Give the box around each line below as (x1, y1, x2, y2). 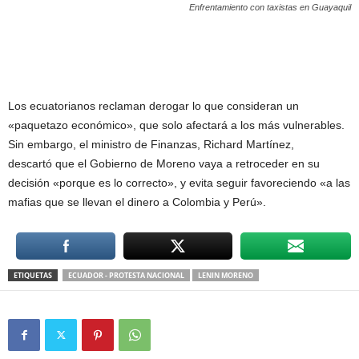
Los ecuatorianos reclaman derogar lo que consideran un (8, 99, 299, 112)
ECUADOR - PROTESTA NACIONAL (68, 269, 184, 280)
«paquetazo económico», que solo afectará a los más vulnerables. (8, 118, 345, 131)
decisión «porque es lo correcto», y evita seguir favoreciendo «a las (8, 175, 350, 189)
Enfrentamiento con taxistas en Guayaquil (189, 2, 351, 12)
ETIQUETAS (14, 269, 52, 280)
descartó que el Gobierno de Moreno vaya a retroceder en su (8, 156, 320, 170)
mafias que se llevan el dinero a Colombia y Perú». (8, 195, 266, 208)
